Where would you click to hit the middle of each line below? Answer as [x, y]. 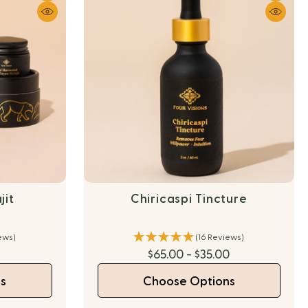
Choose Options [189, 282]
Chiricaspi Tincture [189, 199]
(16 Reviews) [220, 237]
